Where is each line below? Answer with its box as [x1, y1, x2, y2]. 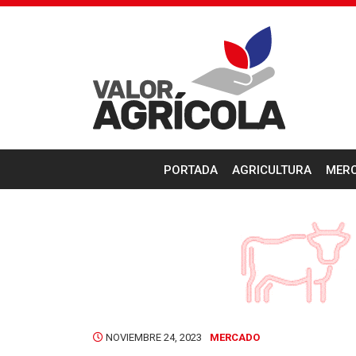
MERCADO [210, 331, 260, 343]
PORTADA [163, 163, 218, 177]
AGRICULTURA [231, 163, 311, 177]
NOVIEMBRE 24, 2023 [103, 331, 202, 343]
